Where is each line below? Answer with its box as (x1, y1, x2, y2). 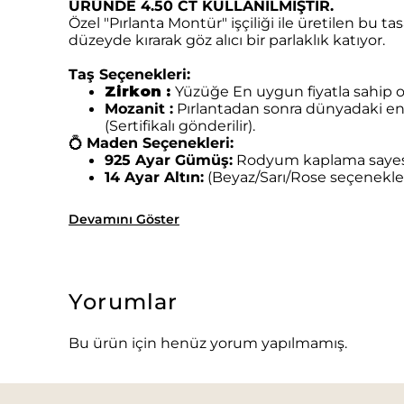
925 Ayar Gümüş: (105, 151, 233, 169)
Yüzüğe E (175, 82, 243, 100)
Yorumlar (69, 289, 179, 315)
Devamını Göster (69, 211, 179, 227)
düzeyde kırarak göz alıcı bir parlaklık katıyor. (69, 31, 385, 49)
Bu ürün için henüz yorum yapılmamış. (69, 335, 347, 352)
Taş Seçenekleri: (69, 65, 190, 83)
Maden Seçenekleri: (87, 133, 234, 151)
